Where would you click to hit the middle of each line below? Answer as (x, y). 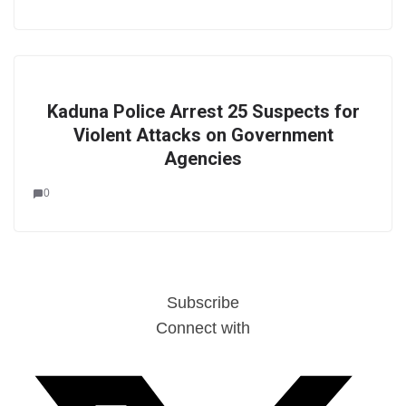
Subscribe (203, 303)
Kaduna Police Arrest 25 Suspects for (203, 111)
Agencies (203, 159)
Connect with (203, 328)
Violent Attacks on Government (203, 135)
